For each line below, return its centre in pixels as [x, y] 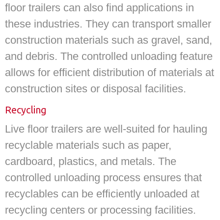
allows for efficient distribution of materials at [110, 72]
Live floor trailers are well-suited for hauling [106, 129]
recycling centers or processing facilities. [100, 210]
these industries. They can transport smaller [108, 24]
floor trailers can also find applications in [99, 7]
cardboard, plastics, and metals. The [91, 162]
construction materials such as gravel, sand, [109, 40]
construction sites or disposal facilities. [96, 88]
